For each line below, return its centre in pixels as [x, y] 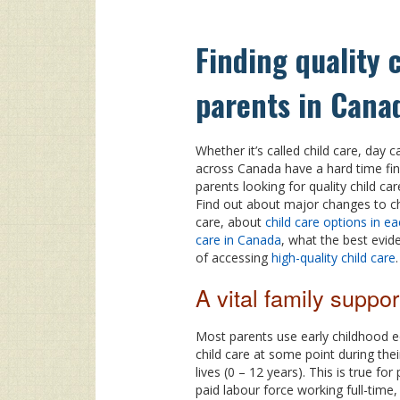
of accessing [233, 257]
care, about [230, 221]
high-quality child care [333, 257]
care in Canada [238, 239]
